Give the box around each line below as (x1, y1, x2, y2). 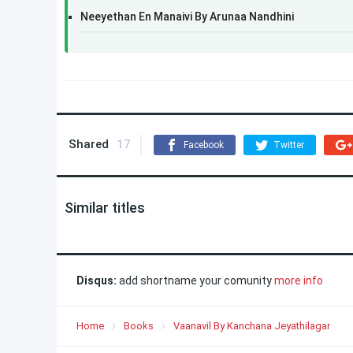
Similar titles (65, 199, 145, 216)
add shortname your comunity (117, 274, 274, 287)
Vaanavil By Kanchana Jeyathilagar (173, 320, 330, 332)
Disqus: (76, 274, 117, 287)
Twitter (273, 139, 304, 150)
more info (274, 274, 323, 287)
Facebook (184, 139, 224, 150)
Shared (69, 137, 109, 151)
